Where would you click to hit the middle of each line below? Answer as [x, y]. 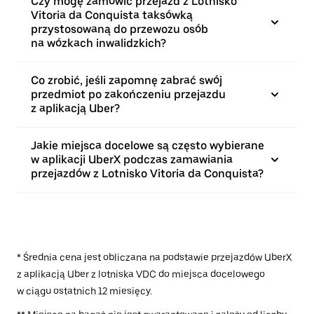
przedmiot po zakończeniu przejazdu [128, 94]
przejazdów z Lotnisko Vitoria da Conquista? [147, 173]
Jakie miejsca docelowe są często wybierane [148, 145]
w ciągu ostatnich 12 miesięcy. [84, 291]
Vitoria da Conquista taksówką [112, 15]
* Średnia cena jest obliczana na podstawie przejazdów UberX [154, 257]
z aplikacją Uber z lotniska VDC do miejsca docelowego [141, 274]
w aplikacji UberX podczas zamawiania [132, 159]
